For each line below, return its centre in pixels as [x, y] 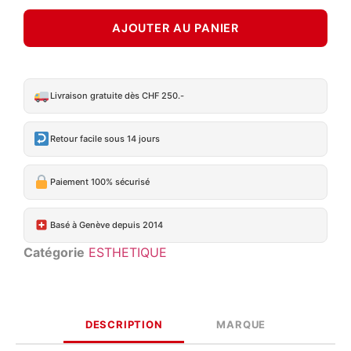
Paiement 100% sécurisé [100, 182]
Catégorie [54, 252]
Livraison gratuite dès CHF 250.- [117, 96]
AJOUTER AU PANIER [175, 28]
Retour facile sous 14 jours [105, 139]
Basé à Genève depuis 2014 [106, 225]
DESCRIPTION [124, 324]
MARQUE [241, 324]
